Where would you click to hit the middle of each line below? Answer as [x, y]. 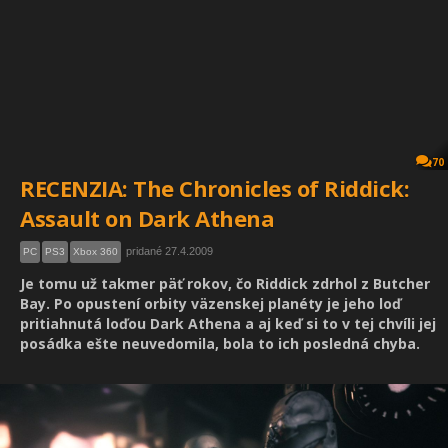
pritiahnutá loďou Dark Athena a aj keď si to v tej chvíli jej [228, 323]
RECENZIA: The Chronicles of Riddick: [214, 188]
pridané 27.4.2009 [169, 251]
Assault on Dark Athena [147, 218]
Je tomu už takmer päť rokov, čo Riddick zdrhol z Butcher [225, 283]
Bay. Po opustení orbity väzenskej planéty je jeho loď [210, 303]
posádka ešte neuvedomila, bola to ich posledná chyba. [220, 343]
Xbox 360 [95, 251]
